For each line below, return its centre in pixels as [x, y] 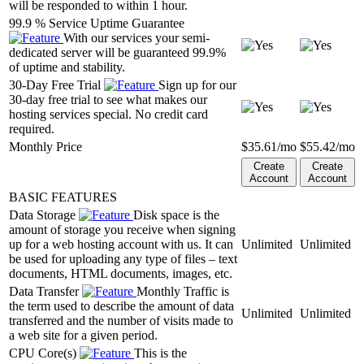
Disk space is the [176, 214]
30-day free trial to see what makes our [108, 99]
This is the [160, 353]
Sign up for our [197, 84]
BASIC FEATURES [63, 197]
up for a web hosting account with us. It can [121, 244]
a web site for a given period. [83, 335]
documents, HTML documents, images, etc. [121, 273]
